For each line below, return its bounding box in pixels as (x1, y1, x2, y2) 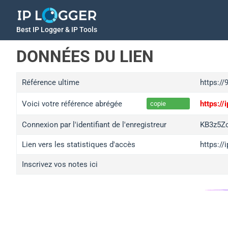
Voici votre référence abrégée (22, 99, 122, 108)
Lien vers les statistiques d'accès (22, 140, 135, 149)
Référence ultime (22, 78, 79, 87)
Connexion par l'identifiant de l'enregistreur (22, 120, 166, 129)
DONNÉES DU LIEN (16, 47, 154, 66)
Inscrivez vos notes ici (22, 160, 98, 169)
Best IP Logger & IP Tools (16, 25, 97, 34)
